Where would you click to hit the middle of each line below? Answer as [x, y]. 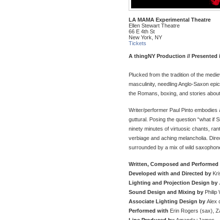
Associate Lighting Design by [168, 201]
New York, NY [145, 37]
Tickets [137, 43]
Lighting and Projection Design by [173, 182]
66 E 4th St [142, 31]
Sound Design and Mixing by [166, 192]
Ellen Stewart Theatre [154, 25]
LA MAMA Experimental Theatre [170, 19]
